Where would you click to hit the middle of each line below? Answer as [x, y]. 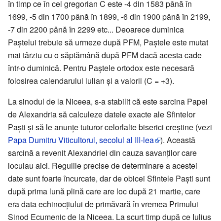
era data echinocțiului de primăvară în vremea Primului [103, 204]
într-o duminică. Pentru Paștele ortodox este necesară [101, 68]
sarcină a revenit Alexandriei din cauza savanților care [102, 153]
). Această [178, 140]
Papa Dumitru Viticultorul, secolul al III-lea [81, 140]
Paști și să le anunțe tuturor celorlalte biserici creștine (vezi [110, 127]
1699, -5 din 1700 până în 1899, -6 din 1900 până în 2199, [109, 17]
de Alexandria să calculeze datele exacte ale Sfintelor [102, 114]
